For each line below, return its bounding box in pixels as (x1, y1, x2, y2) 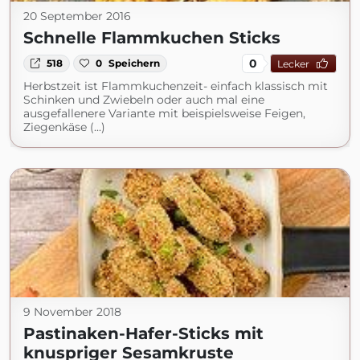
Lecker (276, 57, 309, 70)
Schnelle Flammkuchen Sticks (23, 28, 280, 47)
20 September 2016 (23, 9, 131, 23)
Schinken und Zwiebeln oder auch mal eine (23, 92, 264, 107)
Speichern (108, 57, 161, 69)
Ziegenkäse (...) (23, 120, 105, 134)
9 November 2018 (23, 305, 121, 319)
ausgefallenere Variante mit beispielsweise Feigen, (23, 106, 305, 121)
